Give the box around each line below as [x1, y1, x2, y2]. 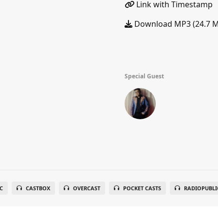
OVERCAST [73, 184, 100, 192]
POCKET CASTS [123, 184, 161, 192]
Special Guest [125, 72, 164, 80]
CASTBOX [25, 184, 50, 192]
